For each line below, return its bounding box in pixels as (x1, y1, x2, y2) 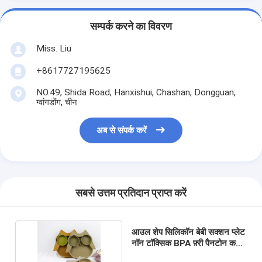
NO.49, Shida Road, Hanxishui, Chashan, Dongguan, (36, 87, 236, 98)
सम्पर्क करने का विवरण (90, 20, 172, 33)
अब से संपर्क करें (96, 125, 147, 136)
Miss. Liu (36, 43, 71, 54)
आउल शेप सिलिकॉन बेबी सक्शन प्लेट (131, 226, 245, 237)
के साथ (131, 249, 154, 260)
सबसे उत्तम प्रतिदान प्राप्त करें (75, 187, 187, 199)
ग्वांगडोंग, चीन (36, 96, 77, 108)
